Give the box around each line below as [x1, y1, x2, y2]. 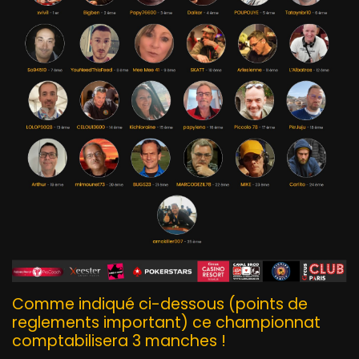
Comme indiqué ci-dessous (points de [12, 292, 308, 315]
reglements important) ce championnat [12, 311, 321, 333]
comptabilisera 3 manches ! [12, 329, 226, 352]
